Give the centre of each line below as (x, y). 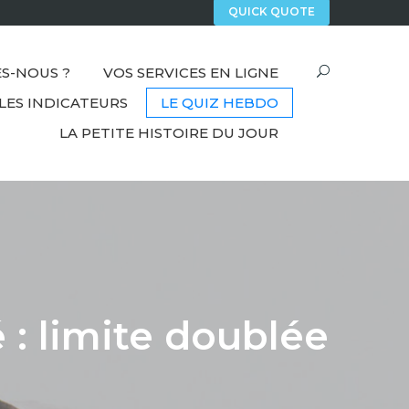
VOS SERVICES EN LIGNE (191, 73)
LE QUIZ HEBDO (220, 103)
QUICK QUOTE (272, 12)
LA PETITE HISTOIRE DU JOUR (169, 133)
